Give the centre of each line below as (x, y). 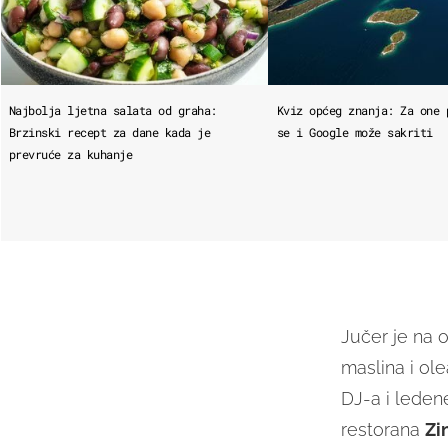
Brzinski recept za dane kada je (109, 132)
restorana (382, 430)
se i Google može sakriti (354, 132)
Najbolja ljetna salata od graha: (112, 110)
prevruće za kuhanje (70, 154)
